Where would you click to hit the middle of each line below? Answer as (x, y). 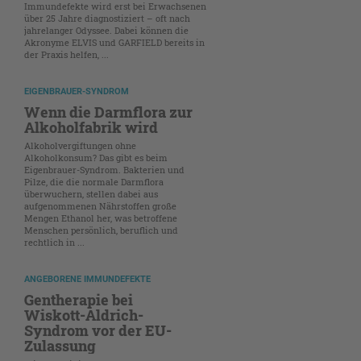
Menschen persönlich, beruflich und (101, 230)
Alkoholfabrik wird (91, 128)
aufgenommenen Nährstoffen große (100, 206)
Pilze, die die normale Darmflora (94, 182)
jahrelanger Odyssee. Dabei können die (106, 31)
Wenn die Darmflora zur (108, 112)
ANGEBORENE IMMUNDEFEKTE (87, 280)
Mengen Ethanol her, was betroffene (101, 218)
